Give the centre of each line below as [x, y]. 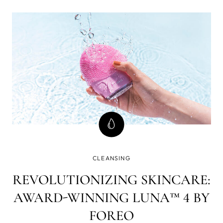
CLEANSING [111, 158]
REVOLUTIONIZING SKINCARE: [111, 179]
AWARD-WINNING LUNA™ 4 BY [111, 197]
